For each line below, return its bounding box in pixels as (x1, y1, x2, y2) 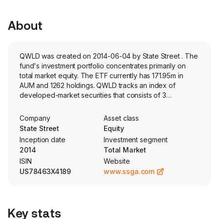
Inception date (20, 135, 66, 144)
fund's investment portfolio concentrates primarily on (20, 62, 186, 70)
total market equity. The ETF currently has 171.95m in (20, 71, 183, 80)
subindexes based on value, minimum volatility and (20, 101, 179, 109)
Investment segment (104, 135, 168, 144)
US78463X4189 (20, 167, 71, 175)
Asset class (104, 114, 139, 122)
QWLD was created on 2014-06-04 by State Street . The (20, 52, 198, 60)
